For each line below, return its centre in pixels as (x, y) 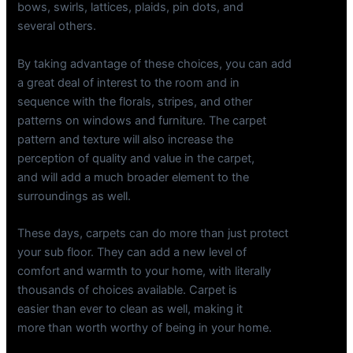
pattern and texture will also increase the (126, 139)
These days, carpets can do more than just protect (153, 234)
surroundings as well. (74, 196)
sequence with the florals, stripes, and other (135, 101)
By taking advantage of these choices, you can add (155, 63)
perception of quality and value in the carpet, (136, 158)
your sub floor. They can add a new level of (132, 253)
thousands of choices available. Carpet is (128, 290)
